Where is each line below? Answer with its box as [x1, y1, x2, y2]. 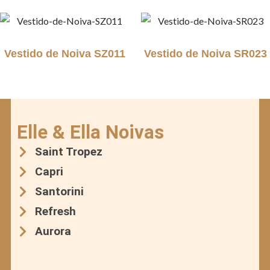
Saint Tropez [35, 145, 102, 159]
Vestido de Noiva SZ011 [4, 48, 125, 60]
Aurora [35, 224, 71, 238]
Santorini [35, 184, 84, 198]
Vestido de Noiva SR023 [144, 48, 267, 60]
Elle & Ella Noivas [17, 121, 164, 143]
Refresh [35, 204, 76, 218]
